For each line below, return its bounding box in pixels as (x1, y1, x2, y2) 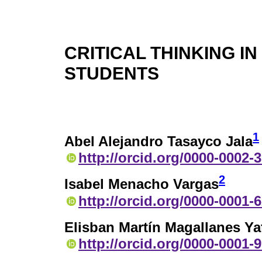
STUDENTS (64, 63, 159, 83)
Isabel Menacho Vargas (64, 176, 219, 192)
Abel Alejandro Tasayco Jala (64, 133, 253, 149)
